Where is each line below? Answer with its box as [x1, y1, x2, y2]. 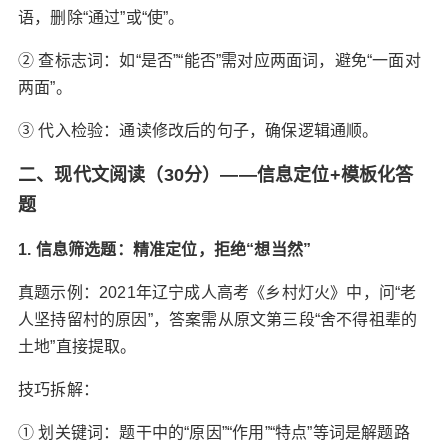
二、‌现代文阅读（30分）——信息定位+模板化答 [17, 165, 414, 185]
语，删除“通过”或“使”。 [17, 9, 185, 26]
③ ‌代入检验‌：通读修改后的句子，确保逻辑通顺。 [17, 122, 379, 139]
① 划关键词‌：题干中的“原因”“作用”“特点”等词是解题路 [17, 424, 410, 441]
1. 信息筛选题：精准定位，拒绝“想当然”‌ [17, 241, 312, 258]
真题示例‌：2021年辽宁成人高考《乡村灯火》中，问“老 [17, 284, 417, 301]
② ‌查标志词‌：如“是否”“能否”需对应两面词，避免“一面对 [17, 52, 421, 69]
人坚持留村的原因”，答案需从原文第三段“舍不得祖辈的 [17, 311, 418, 328]
